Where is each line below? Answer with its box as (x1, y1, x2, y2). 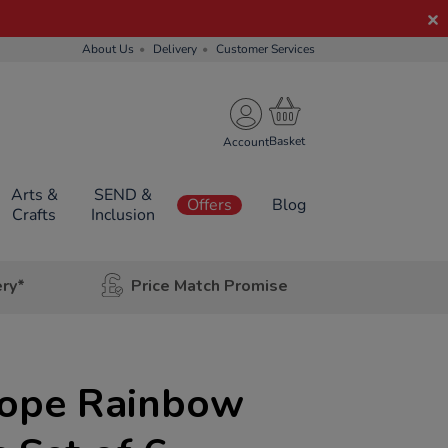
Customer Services (216, 41, 315, 57)
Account (223, 133, 269, 150)
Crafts (12, 204, 57, 226)
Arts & (10, 184, 58, 206)
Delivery (153, 41, 197, 57)
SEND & (93, 184, 152, 206)
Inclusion (90, 204, 155, 226)
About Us (82, 41, 134, 57)
